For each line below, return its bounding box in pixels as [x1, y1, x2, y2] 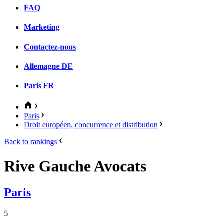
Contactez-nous [24, 42, 76, 51]
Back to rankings [4, 137, 57, 146]
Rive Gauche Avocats [4, 157, 146, 175]
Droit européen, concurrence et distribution [24, 120, 158, 129]
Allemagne [24, 61, 59, 70]
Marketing [24, 23, 59, 32]
